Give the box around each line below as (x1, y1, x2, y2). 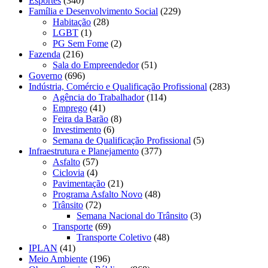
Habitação (53, 16, 91, 27)
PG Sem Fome (53, 38, 108, 48)
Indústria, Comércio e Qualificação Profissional (29, 81, 207, 92)
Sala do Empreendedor (53, 59, 139, 70)
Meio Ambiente (29, 253, 87, 264)
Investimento (53, 124, 101, 135)
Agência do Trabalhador (53, 92, 144, 102)
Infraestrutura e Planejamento (29, 145, 139, 156)
